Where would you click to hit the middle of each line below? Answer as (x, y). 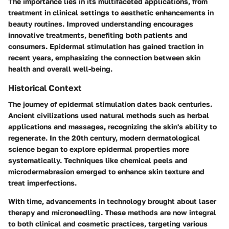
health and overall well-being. (60, 68)
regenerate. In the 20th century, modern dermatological (104, 138)
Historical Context (45, 88)
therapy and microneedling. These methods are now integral (112, 213)
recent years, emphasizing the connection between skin (104, 57)
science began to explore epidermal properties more (99, 149)
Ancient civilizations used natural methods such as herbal (109, 116)
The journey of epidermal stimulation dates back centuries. (110, 104)
